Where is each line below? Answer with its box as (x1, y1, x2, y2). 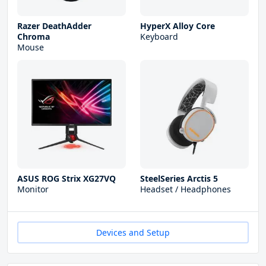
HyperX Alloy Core (140, 20, 215, 32)
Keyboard (140, 31, 178, 43)
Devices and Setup (96, 227, 170, 239)
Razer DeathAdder (17, 20, 91, 32)
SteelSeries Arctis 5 (140, 173, 218, 185)
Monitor (17, 183, 49, 195)
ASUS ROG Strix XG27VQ (17, 173, 116, 185)
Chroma (17, 31, 50, 43)
